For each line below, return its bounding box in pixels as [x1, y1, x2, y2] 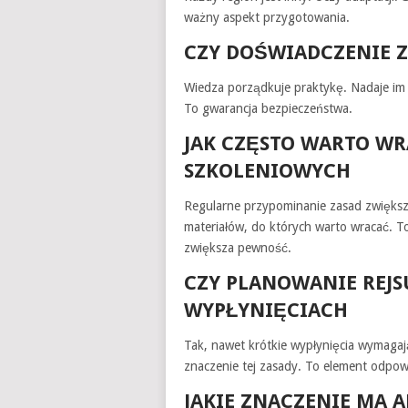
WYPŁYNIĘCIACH [184, 298, 348, 321]
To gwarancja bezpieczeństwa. [184, 100, 352, 116]
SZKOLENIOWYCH [184, 158, 351, 182]
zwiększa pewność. [184, 240, 291, 255]
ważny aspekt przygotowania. [184, 9, 350, 25]
